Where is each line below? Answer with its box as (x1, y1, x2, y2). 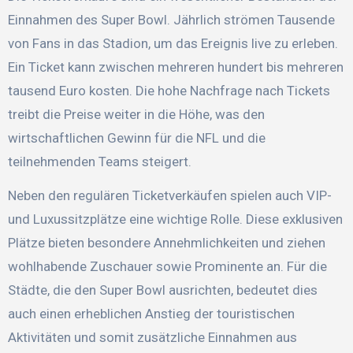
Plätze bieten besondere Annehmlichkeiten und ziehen (7, 235, 325, 251)
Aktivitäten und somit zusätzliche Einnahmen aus (7, 329, 297, 346)
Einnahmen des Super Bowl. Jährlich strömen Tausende (7, 12, 335, 28)
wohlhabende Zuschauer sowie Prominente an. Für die (7, 258, 327, 275)
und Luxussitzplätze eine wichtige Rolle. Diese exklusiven (7, 211, 343, 228)
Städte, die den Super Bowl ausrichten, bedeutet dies (7, 282, 318, 299)
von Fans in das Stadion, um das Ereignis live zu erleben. (7, 35, 338, 52)
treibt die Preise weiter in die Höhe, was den (7, 106, 265, 123)
